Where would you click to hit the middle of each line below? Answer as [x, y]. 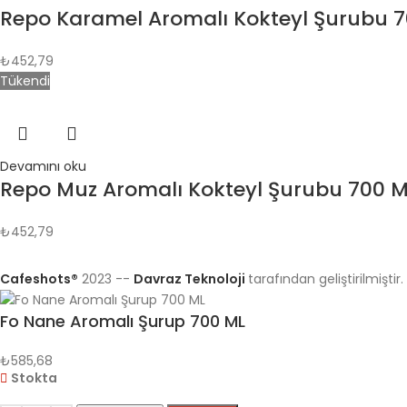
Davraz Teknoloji [191, 279]
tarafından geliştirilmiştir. [326, 279]
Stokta [35, 378]
